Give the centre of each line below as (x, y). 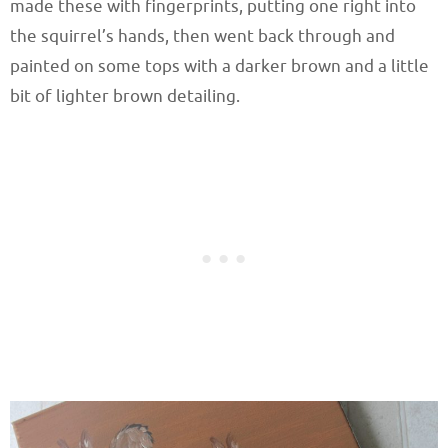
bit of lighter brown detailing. (125, 97)
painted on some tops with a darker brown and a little (219, 67)
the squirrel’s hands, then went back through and (202, 37)
